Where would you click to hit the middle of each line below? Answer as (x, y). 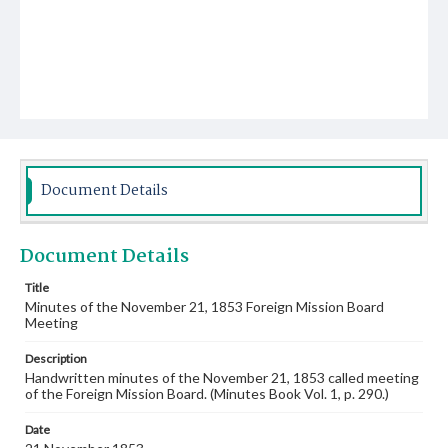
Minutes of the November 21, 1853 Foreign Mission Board (204, 306)
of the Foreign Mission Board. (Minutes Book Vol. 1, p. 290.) (207, 393)
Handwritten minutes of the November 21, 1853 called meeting (222, 377)
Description (56, 358)
